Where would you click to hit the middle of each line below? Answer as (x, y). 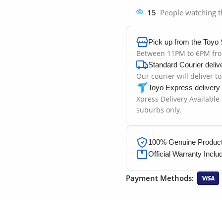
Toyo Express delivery (184, 87)
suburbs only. (159, 110)
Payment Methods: (160, 178)
